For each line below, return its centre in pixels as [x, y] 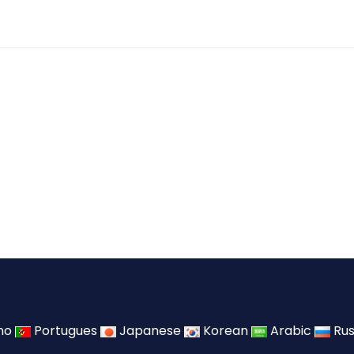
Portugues [66, 331]
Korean [226, 331]
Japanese [150, 331]
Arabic [291, 331]
